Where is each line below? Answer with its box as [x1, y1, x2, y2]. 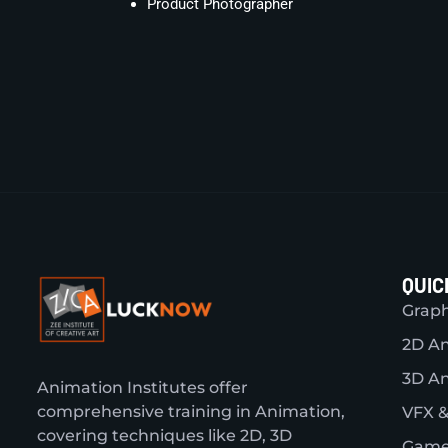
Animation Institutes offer [37, 377, 248, 397]
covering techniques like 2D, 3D [37, 425, 292, 445]
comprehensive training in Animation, [37, 401, 345, 421]
